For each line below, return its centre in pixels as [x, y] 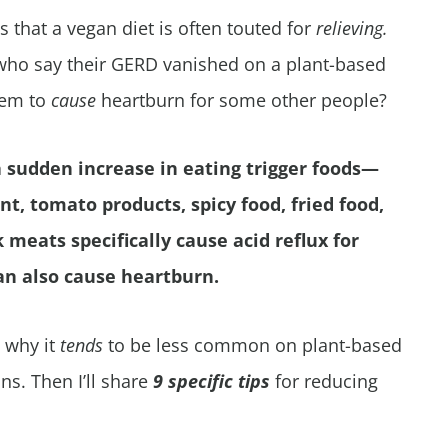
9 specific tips [211, 380]
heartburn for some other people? [241, 100]
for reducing [324, 380]
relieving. [352, 28]
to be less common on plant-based [255, 344]
